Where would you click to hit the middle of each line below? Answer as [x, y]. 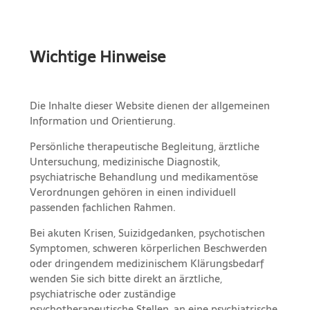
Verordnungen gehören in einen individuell [133, 192]
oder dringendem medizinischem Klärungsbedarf [146, 263]
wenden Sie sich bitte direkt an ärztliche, [126, 278]
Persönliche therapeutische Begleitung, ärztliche [144, 146]
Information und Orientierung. [102, 120]
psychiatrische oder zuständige [102, 293]
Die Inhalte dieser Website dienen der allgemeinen [149, 105]
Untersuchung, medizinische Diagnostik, [125, 161]
